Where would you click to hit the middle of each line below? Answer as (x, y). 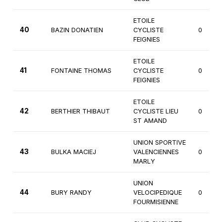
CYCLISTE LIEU (156, 111)
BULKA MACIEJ (73, 152)
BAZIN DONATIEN (77, 30)
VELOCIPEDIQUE (157, 193)
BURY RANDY (71, 193)
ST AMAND (150, 121)
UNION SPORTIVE (159, 143)
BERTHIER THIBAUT (80, 111)
